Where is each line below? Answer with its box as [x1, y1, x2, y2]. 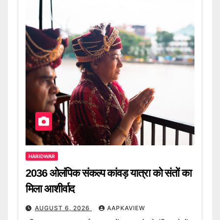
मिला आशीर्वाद [26, 183, 75, 195]
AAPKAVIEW [107, 204, 145, 212]
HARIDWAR [28, 153, 55, 160]
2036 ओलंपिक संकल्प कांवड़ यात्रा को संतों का [26, 167, 192, 180]
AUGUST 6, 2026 [35, 204, 92, 212]
